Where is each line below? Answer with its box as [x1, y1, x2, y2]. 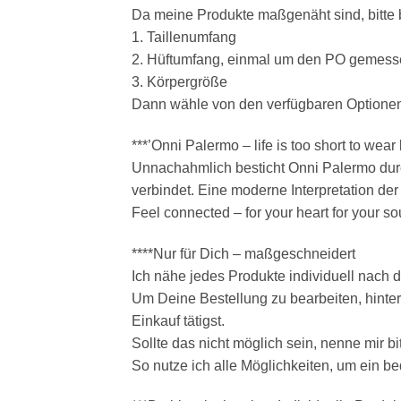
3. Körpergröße [132, 74, 227, 90]
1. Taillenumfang [132, 30, 236, 46]
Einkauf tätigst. [132, 312, 225, 328]
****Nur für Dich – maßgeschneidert [132, 245, 355, 261]
